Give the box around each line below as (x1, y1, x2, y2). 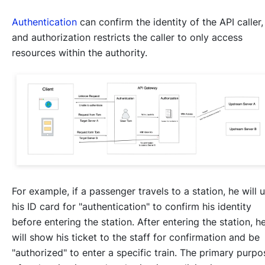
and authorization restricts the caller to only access (12, 31, 243, 43)
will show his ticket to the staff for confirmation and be (12, 231, 260, 243)
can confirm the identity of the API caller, (77, 15, 263, 28)
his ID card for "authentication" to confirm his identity (12, 200, 251, 212)
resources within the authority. (12, 46, 147, 59)
